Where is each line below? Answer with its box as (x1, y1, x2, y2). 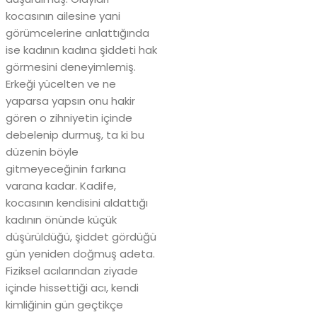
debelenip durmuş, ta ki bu (6, 127, 144, 143)
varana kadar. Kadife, (6, 178, 116, 194)
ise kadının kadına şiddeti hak (6, 42, 157, 58)
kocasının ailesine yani (6, 8, 120, 24)
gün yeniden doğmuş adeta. (6, 246, 155, 262)
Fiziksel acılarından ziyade (6, 263, 138, 279)
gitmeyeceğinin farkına (6, 161, 126, 177)
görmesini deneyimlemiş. (6, 59, 136, 75)
